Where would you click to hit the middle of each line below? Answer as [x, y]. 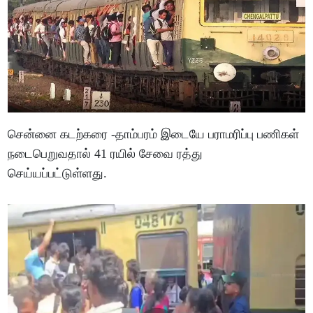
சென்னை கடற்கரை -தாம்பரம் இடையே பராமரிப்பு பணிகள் [154, 134]
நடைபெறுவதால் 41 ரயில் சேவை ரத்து [105, 153]
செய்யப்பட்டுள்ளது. [58, 173]
